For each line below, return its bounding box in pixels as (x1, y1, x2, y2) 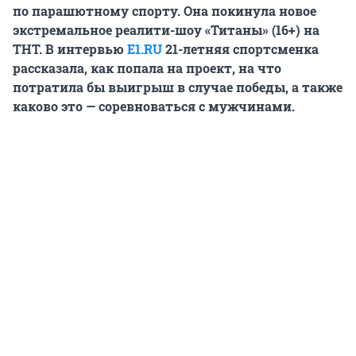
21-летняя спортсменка (162, 41, 319, 58)
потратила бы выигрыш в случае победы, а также (13, 79, 342, 96)
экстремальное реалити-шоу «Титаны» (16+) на (13, 21, 319, 39)
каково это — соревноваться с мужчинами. (13, 98, 295, 115)
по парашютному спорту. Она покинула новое (13, 2, 316, 20)
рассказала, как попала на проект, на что (13, 60, 281, 77)
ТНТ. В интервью (13, 41, 127, 58)
